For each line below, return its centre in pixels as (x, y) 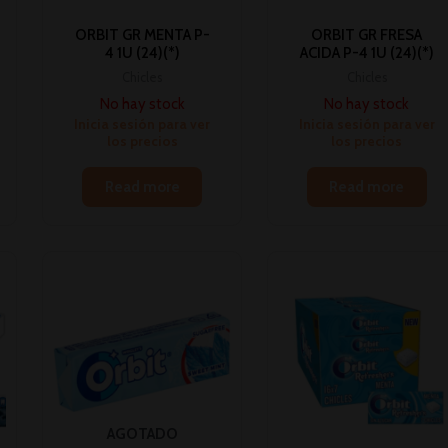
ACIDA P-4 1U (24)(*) (366, 53)
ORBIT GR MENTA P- (142, 35)
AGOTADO (142, 434)
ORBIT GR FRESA (367, 35)
